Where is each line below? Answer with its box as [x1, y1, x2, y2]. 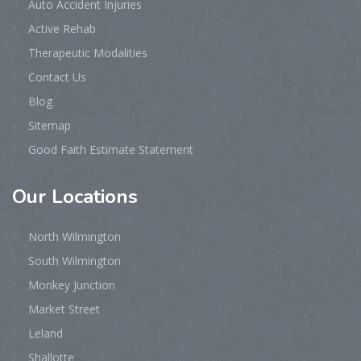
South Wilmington [28, 252, 121, 268]
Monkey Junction [28, 276, 115, 293]
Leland [28, 325, 63, 341]
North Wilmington [28, 228, 121, 244]
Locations [46, 183, 138, 210]
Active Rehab [28, 20, 96, 36]
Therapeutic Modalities [28, 44, 147, 60]
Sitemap [28, 117, 71, 133]
